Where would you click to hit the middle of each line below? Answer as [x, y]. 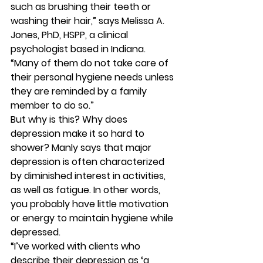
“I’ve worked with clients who [77, 246]
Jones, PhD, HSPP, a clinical [70, 35]
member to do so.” [53, 105]
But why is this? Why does [70, 119]
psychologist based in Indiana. [79, 49]
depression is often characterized [89, 162]
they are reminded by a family [80, 91]
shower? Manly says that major [82, 148]
